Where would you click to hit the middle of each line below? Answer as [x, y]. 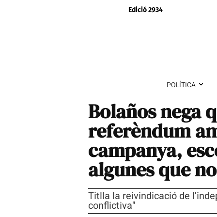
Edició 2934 [145, 10]
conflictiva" [112, 205]
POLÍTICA [181, 85]
